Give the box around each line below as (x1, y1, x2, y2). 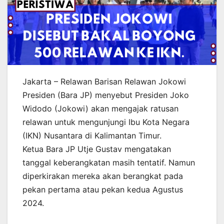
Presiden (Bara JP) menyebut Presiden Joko (22, 89, 189, 100)
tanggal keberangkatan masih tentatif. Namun (22, 157, 195, 167)
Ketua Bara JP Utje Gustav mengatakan (22, 143, 171, 154)
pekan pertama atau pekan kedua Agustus (22, 184, 183, 194)
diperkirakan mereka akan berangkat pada (22, 170, 183, 181)
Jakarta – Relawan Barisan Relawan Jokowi (22, 76, 186, 86)
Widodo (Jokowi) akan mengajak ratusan (22, 103, 178, 113)
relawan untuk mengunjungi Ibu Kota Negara (22, 116, 189, 127)
